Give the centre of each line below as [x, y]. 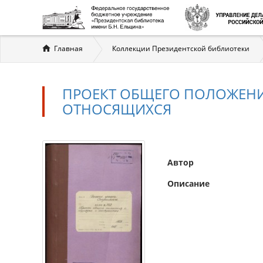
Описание [188, 183]
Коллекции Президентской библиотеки [181, 48]
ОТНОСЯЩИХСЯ [117, 109]
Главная [68, 48]
